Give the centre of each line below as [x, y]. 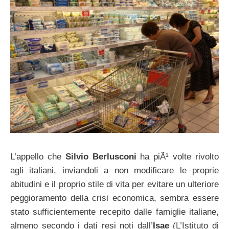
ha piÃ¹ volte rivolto [178, 157]
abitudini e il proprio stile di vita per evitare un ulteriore [114, 185]
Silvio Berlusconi [101, 157]
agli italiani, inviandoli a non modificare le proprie [114, 171]
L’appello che [38, 157]
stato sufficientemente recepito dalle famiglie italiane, [114, 212]
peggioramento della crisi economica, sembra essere [114, 198]
